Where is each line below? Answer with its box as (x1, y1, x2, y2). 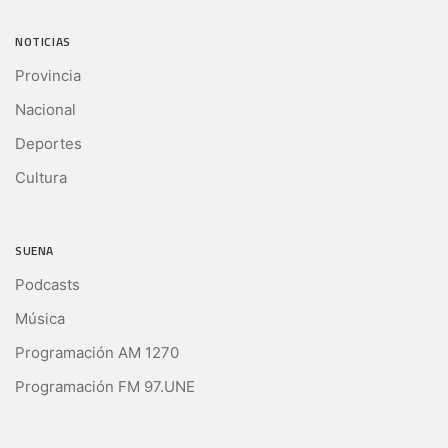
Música (15, 309, 65, 329)
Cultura (15, 168, 67, 188)
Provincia (15, 66, 81, 86)
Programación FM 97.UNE (15, 377, 195, 397)
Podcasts (15, 275, 80, 295)
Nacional (15, 100, 76, 120)
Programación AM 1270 (15, 343, 179, 363)
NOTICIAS (15, 32, 71, 52)
